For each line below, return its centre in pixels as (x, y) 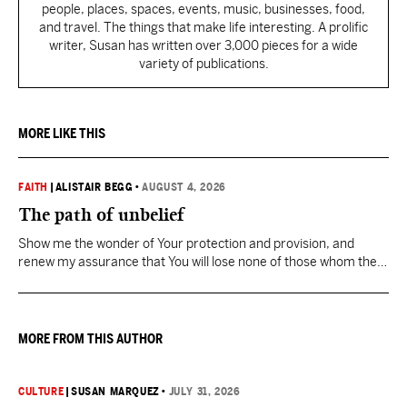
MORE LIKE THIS (62, 133)
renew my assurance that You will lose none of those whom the (198, 261)
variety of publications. (203, 63)
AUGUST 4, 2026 (184, 187)
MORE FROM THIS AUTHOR (90, 338)
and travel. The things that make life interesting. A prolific (203, 27)
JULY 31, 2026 (204, 391)
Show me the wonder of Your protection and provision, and (186, 243)
